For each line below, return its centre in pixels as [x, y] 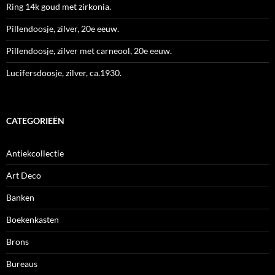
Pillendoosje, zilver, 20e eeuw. [63, 29]
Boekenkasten [33, 220]
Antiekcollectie [35, 153]
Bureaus [22, 264]
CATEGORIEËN [35, 121]
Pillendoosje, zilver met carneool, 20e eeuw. [89, 51]
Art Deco [24, 176]
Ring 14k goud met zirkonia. [59, 7]
